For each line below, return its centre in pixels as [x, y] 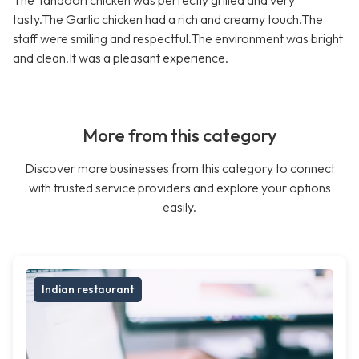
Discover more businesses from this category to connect [179, 169]
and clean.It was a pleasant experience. [121, 58]
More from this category [179, 136]
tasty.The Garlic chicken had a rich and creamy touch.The [168, 20]
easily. [179, 207]
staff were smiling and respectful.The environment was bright [178, 39]
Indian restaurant [88, 290]
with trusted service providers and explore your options [179, 188]
